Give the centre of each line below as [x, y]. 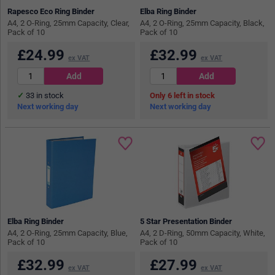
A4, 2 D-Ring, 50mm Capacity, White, [203, 233]
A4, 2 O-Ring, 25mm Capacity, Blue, [68, 233]
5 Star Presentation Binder [186, 222]
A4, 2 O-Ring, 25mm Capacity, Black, [203, 23]
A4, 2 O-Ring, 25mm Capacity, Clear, [69, 23]
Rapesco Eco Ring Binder [51, 12]
